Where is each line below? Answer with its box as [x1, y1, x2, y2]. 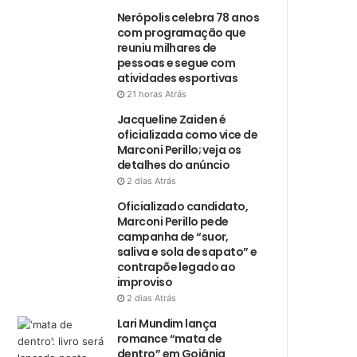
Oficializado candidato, [117, 198, 249, 215]
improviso [117, 274, 172, 291]
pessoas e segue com [117, 55, 236, 72]
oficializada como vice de [117, 127, 258, 143]
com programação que [117, 25, 246, 41]
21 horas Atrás [127, 88, 187, 100]
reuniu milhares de [117, 40, 217, 57]
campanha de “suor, [117, 229, 229, 245]
